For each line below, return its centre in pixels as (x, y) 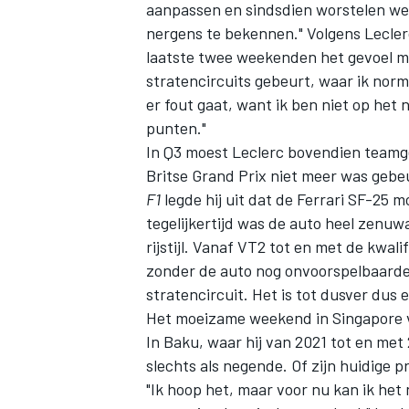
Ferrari (320, 199)
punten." (176, 127)
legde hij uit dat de (229, 199)
